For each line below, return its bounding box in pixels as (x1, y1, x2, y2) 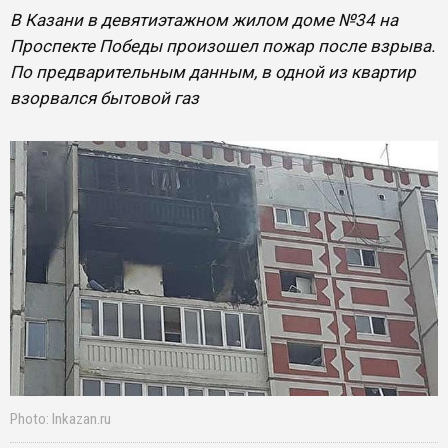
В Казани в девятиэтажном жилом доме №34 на (10, 10, 398, 30)
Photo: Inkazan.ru (10, 410, 111, 429)
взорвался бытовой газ (10, 88, 199, 108)
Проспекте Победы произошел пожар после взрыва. (10, 36, 435, 56)
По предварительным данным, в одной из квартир (10, 62, 416, 82)
